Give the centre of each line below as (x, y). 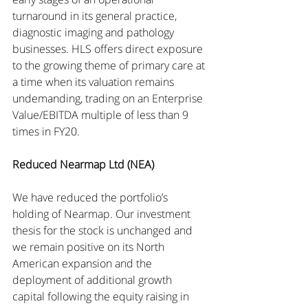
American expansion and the (84, 263)
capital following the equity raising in (102, 296)
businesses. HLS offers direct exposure (109, 49)
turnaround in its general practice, (96, 16)
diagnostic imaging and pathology (95, 32)
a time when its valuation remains (95, 82)
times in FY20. (46, 131)
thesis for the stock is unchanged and (104, 230)
